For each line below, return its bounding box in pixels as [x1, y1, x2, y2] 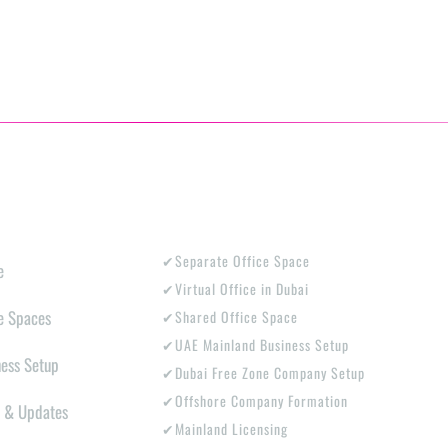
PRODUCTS [161, 190, 268, 223]
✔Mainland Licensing [161, 418, 288, 440]
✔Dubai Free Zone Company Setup [161, 362, 365, 384]
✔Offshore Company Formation [161, 390, 348, 412]
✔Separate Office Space [161, 250, 310, 272]
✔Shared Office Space [161, 306, 298, 328]
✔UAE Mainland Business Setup [161, 334, 349, 356]
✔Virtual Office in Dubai [161, 278, 309, 300]
